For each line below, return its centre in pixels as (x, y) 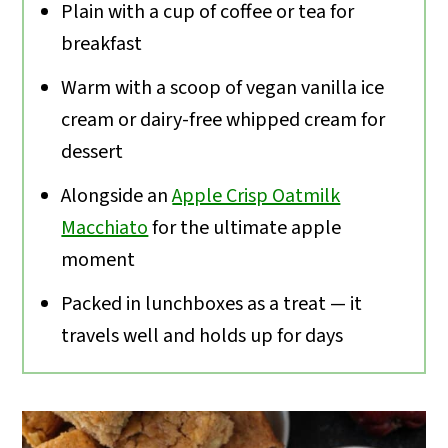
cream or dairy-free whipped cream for (223, 119)
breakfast (102, 43)
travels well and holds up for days (202, 335)
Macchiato (105, 227)
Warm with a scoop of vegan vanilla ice (223, 87)
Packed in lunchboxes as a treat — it (212, 303)
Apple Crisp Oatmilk (256, 195)
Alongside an (117, 195)
